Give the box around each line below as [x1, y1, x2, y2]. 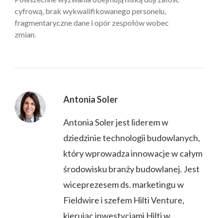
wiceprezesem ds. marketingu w [63, 179, 184, 190]
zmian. [15, 29, 36, 39]
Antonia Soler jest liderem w [63, 116, 168, 127]
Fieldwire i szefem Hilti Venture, [63, 194, 184, 205]
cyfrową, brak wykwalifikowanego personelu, [15, 6, 166, 16]
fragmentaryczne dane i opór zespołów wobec [15, 18, 169, 27]
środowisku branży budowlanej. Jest [63, 163, 200, 174]
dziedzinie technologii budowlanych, [63, 132, 200, 143]
